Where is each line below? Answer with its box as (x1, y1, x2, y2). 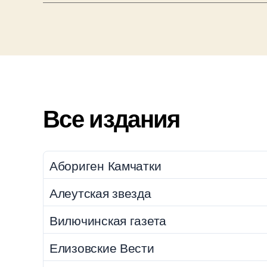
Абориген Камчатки (49, 156, 162, 174)
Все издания (43, 101, 180, 135)
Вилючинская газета (49, 210, 167, 229)
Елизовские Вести (49, 238, 154, 256)
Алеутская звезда (49, 183, 151, 201)
